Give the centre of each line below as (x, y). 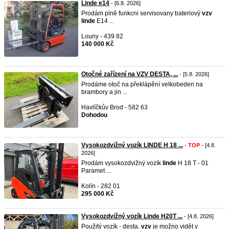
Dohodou (94, 115)
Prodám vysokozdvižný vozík (122, 163)
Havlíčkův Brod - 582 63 (114, 107)
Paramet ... (96, 171)
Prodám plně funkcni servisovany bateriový (142, 13)
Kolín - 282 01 (101, 186)
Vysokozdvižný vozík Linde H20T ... (132, 216)
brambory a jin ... (104, 92)
